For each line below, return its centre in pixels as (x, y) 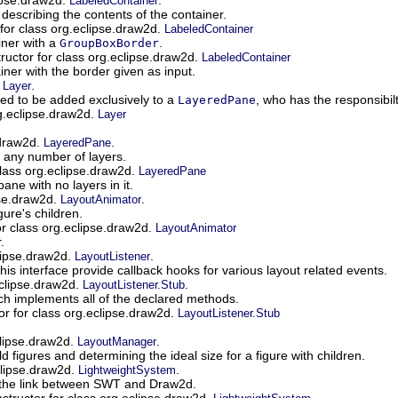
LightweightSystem (127, 370)
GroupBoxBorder (109, 43)
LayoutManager (117, 341)
